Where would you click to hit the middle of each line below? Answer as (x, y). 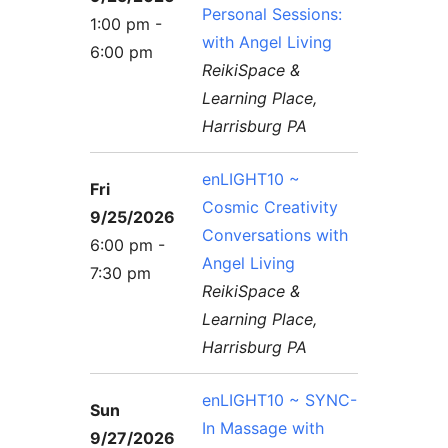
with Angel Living (267, 41)
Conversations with (275, 234)
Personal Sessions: (272, 13)
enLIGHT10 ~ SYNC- (280, 399)
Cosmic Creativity (270, 206)
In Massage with (263, 427)
